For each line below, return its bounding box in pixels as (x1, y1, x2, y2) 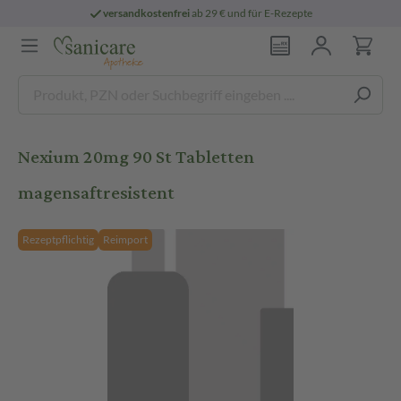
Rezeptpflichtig (22, 233, 94, 246)
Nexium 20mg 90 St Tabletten (18, 140, 254, 175)
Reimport (103, 233, 148, 246)
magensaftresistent (18, 175, 175, 210)
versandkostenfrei (103, 6, 191, 20)
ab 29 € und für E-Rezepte (190, 6, 313, 20)
